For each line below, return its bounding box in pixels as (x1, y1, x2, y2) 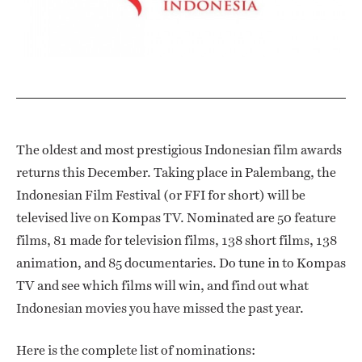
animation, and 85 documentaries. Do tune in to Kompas (16, 253, 346, 272)
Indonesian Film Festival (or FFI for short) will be (16, 185, 305, 204)
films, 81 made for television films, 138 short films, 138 (16, 230, 337, 250)
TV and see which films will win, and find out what (16, 276, 309, 295)
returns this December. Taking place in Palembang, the (16, 162, 336, 182)
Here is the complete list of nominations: (16, 340, 255, 360)
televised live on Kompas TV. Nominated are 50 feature (16, 208, 336, 227)
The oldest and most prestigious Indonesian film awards (16, 140, 342, 159)
